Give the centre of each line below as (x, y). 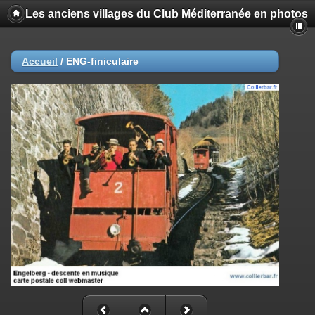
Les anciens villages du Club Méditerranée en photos (167, 14)
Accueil (40, 61)
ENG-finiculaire (102, 61)
